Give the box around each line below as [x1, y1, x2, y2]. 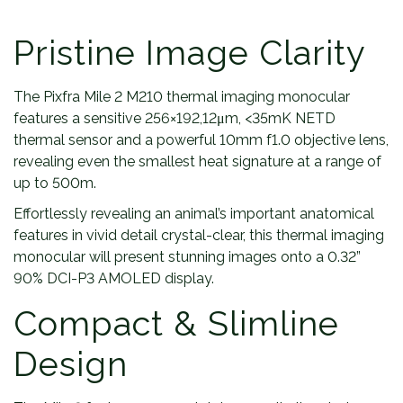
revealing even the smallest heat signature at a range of [13, 153, 381, 170]
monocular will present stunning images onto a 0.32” [13, 248, 361, 265]
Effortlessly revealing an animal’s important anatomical [13, 205, 374, 222]
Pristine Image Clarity [13, 32, 366, 73]
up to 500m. [13, 175, 96, 192]
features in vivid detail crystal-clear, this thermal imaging [13, 227, 384, 244]
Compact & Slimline [13, 303, 339, 344]
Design [13, 344, 128, 384]
